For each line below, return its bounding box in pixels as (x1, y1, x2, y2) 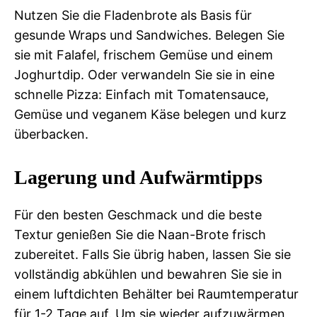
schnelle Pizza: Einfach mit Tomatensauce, (14, 86, 269, 102)
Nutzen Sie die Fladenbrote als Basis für (14, 7, 252, 23)
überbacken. (14, 126, 88, 142)
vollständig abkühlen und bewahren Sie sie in (14, 266, 282, 282)
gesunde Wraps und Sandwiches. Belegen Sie (14, 27, 284, 42)
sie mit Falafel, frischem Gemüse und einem (14, 47, 273, 62)
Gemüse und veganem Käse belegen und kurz (14, 106, 287, 122)
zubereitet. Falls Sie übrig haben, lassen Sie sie (14, 246, 291, 262)
